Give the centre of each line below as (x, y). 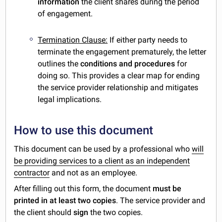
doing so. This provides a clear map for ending (119, 75)
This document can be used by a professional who (103, 149)
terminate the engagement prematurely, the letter (122, 52)
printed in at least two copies (65, 200)
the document (128, 188)
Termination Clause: (73, 40)
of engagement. (65, 13)
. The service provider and (161, 200)
